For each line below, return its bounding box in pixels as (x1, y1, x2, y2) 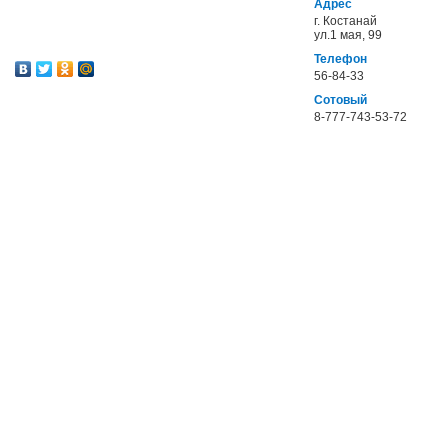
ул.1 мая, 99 (314, 28, 382, 42)
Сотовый (314, 93, 367, 107)
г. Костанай (314, 14, 377, 28)
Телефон (314, 52, 367, 66)
